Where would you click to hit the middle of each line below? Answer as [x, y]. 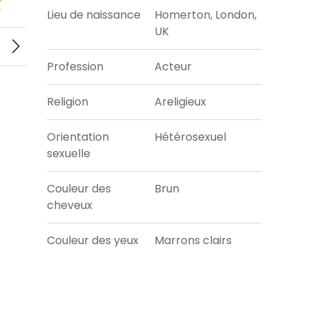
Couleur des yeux [93, 241]
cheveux [70, 206]
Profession [76, 67]
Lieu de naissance [94, 15]
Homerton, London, [206, 15]
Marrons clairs [193, 241]
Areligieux [180, 102]
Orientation [78, 137]
